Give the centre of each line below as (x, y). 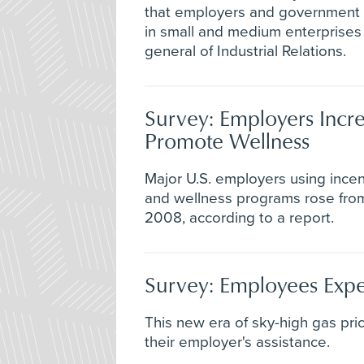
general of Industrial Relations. (245, 51)
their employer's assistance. (237, 342)
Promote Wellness (227, 140)
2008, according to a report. (239, 217)
